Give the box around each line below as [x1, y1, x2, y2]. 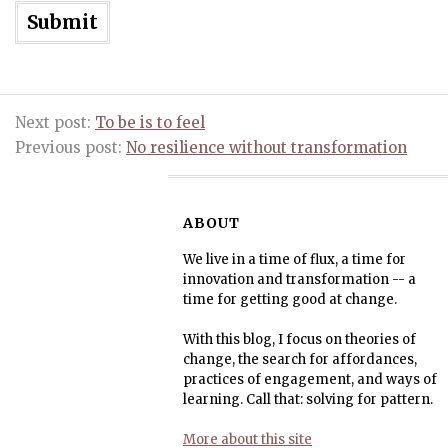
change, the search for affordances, [183, 351, 417, 368]
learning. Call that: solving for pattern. [183, 391, 433, 408]
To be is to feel [95, 113, 205, 132]
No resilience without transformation [126, 138, 407, 157]
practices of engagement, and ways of [183, 371, 437, 388]
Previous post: [15, 138, 126, 157]
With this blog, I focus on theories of [183, 331, 416, 348]
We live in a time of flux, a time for [183, 251, 406, 268]
